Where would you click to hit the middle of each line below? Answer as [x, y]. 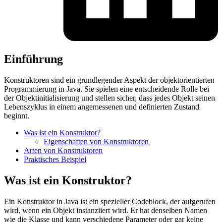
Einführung [33, 59]
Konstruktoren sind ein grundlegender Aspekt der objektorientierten [109, 80]
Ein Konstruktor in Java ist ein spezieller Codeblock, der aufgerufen [110, 202]
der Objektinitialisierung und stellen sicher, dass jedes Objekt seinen [110, 98]
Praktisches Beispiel [55, 160]
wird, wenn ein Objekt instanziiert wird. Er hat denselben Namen [106, 211]
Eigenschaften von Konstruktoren [96, 142]
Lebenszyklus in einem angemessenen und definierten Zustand [102, 107]
